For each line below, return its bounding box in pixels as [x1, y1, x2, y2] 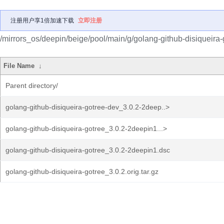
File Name [3, 62, 35, 69]
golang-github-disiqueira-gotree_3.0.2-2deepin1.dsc [5, 146, 170, 154]
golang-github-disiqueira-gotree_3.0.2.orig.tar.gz [5, 167, 158, 175]
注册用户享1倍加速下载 [10, 17, 74, 24]
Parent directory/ [5, 81, 58, 89]
